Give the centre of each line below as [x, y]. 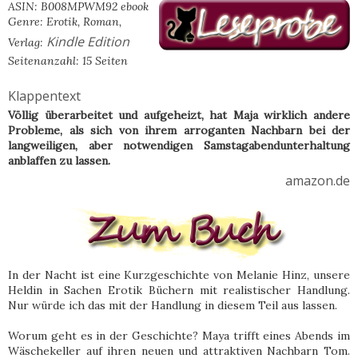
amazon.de [318, 181]
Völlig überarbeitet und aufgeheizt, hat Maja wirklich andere [179, 115]
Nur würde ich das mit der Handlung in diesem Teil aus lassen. [173, 306]
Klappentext [44, 96]
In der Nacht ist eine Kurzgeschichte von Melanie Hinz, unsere [179, 275]
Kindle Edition [88, 42]
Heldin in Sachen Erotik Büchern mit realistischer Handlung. [179, 290]
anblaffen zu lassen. [59, 161]
